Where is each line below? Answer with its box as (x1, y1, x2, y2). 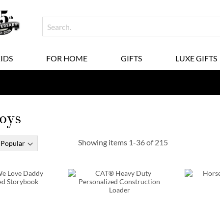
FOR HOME (46, 54, 87, 63)
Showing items (78, 137, 129, 147)
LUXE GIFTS (175, 54, 217, 63)
